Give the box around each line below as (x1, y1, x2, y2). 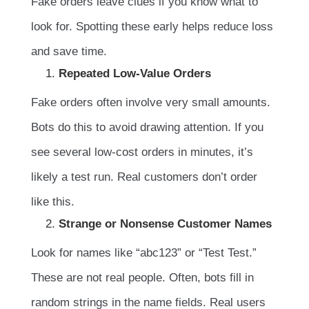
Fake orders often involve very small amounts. (31, 96, 270, 110)
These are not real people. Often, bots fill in (31, 271, 254, 285)
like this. (31, 195, 74, 209)
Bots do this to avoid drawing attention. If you (31, 121, 263, 134)
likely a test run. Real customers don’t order (31, 170, 257, 184)
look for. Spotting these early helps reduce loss (31, 20, 273, 34)
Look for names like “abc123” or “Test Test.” (31, 246, 257, 260)
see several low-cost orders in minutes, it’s (31, 146, 253, 159)
